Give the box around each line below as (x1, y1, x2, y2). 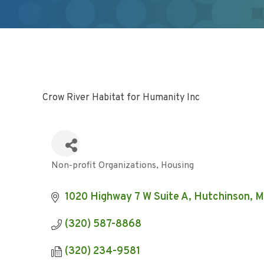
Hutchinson (193, 190, 250, 204)
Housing (161, 160, 194, 171)
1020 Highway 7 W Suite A (64, 190, 189, 204)
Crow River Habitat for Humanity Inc (42, 92, 200, 104)
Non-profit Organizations (51, 160, 156, 171)
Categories (51, 166, 104, 179)
